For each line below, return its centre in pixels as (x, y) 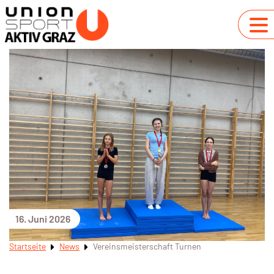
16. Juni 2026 (43, 218)
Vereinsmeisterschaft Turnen (147, 246)
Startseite (28, 246)
